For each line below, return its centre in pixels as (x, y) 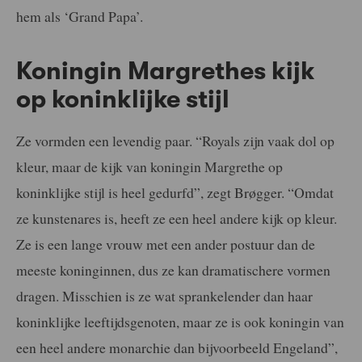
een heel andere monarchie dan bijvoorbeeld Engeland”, (177, 347)
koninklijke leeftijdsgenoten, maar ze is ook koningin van (180, 321)
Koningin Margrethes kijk (166, 72)
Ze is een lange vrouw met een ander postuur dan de (166, 244)
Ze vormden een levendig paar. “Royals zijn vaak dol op (175, 140)
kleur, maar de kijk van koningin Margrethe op (149, 166)
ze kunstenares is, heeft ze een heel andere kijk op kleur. (177, 218)
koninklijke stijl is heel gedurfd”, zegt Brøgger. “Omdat (175, 192)
